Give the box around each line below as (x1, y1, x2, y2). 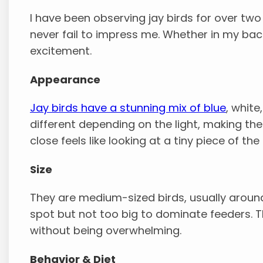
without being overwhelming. (30, 223, 182, 238)
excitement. (30, 43, 92, 59)
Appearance (30, 72, 101, 87)
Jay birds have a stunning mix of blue (30, 100, 227, 116)
